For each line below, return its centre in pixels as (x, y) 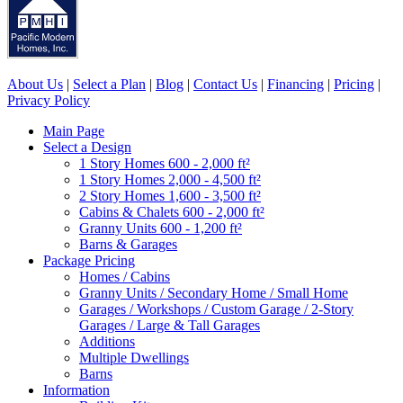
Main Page (74, 130)
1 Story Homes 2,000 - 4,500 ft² (170, 179)
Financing (296, 84)
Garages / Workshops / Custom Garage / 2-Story (216, 309)
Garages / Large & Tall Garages (170, 325)
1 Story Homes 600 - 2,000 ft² (165, 163)
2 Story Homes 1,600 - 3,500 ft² (170, 195)
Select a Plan (109, 84)
